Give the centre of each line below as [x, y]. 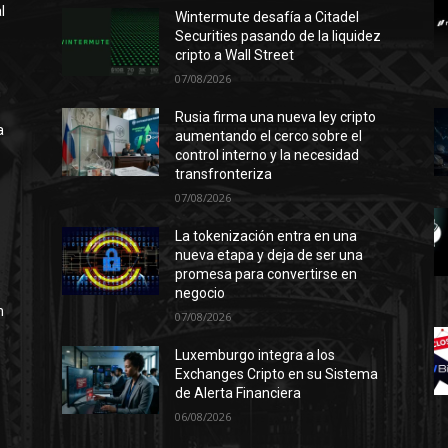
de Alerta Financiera [238, 393]
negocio [200, 293]
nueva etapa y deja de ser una [269, 255]
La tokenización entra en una [266, 236]
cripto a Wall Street [235, 55]
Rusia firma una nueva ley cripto [276, 117]
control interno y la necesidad [267, 155]
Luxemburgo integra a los [255, 355]
